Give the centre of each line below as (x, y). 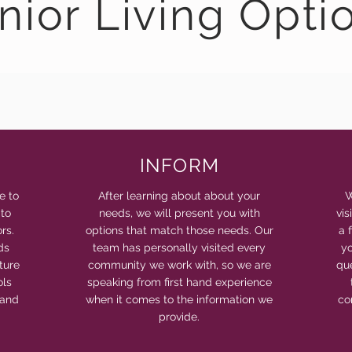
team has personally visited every (180, 247)
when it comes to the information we (180, 299)
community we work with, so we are (179, 265)
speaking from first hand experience (179, 282)
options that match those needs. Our (179, 230)
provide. (180, 317)
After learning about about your (180, 196)
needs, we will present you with (179, 213)
